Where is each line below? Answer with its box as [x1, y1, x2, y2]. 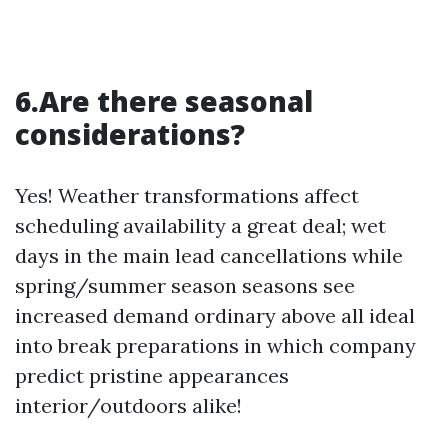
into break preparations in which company [15, 333, 416, 358]
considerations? [15, 115, 245, 153]
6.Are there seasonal [15, 82, 313, 120]
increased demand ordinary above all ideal [15, 303, 415, 328]
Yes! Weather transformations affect [15, 183, 359, 208]
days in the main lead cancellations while [15, 243, 403, 268]
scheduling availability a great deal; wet [15, 213, 386, 238]
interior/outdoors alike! [15, 393, 242, 418]
